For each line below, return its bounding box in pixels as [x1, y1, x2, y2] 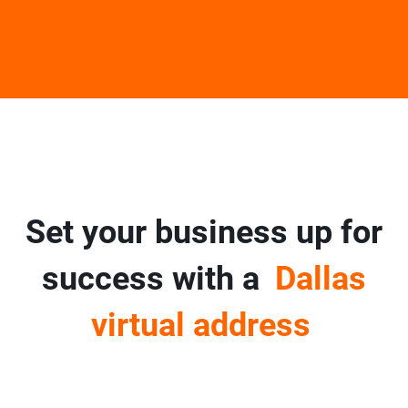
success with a [42, 260, 269, 299]
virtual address [90, 306, 311, 345]
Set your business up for [25, 213, 382, 252]
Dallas [274, 260, 366, 299]
